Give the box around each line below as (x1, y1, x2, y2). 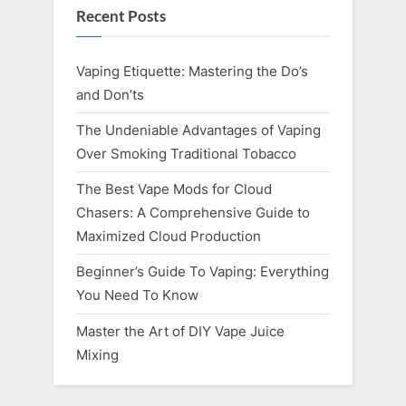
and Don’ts (76, 86, 144, 104)
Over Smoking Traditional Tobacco (76, 145, 296, 163)
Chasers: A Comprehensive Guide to (76, 204, 310, 222)
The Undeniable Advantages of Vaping (76, 121, 321, 140)
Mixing (76, 345, 119, 363)
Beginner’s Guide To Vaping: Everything (76, 263, 329, 281)
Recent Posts (76, 6, 166, 25)
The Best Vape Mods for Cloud (76, 180, 272, 198)
